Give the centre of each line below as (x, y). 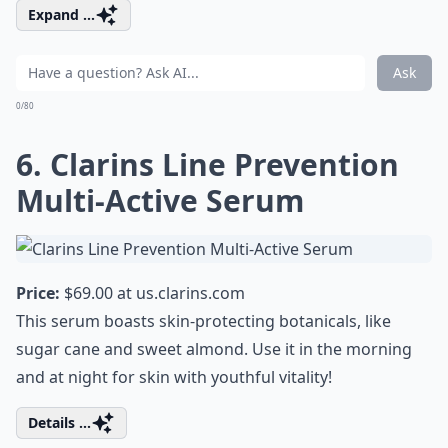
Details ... (59, 422)
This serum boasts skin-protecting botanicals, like (203, 321)
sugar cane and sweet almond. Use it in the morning (214, 349)
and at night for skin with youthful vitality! (174, 377)
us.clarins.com (190, 293)
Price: (38, 293)
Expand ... (61, 14)
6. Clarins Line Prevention (207, 164)
